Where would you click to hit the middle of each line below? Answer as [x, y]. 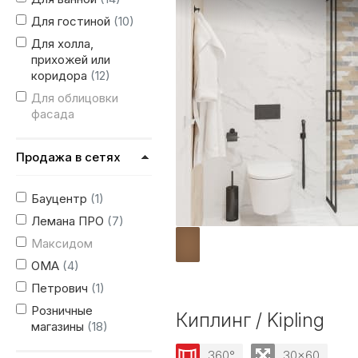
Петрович [61, 288]
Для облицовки [75, 98]
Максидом [62, 243]
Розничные [62, 310]
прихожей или [71, 60]
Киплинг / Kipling [250, 320]
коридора [61, 76]
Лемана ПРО [69, 221]
